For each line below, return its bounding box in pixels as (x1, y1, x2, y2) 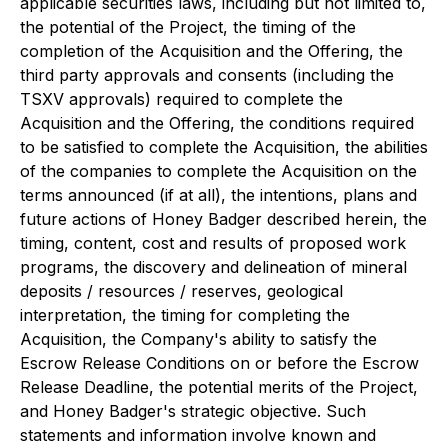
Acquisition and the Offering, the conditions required (20, 113, 414, 133)
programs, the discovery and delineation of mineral (20, 257, 407, 277)
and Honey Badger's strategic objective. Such (20, 401, 366, 421)
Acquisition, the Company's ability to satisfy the (20, 329, 377, 349)
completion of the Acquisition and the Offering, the (20, 41, 403, 61)
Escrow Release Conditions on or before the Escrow (20, 353, 419, 373)
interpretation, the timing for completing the (20, 305, 350, 325)
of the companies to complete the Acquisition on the (20, 161, 417, 181)
